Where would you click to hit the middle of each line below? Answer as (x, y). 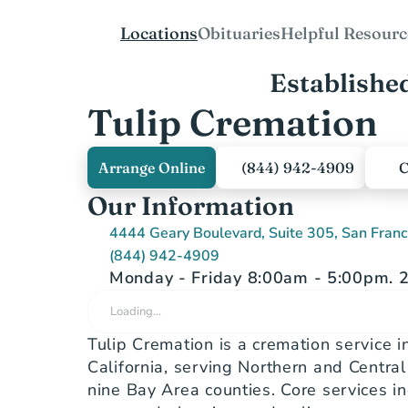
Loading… (136, 311)
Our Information (191, 206)
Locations (159, 33)
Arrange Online (152, 168)
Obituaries (239, 33)
